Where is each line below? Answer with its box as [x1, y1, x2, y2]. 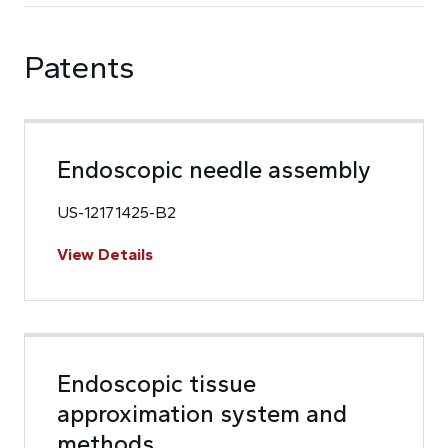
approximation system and [57, 399, 347, 428]
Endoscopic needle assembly [57, 155, 371, 184]
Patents [24, 48, 135, 86]
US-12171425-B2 [57, 203, 176, 222]
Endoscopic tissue [57, 369, 256, 398]
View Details [57, 245, 153, 264]
